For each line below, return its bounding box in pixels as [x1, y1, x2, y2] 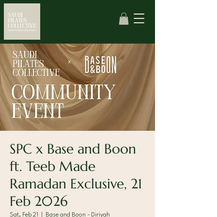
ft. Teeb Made [10, 158, 95, 175]
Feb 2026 [10, 193, 68, 210]
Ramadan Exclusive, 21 [10, 175, 142, 193]
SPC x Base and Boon [10, 140, 136, 158]
